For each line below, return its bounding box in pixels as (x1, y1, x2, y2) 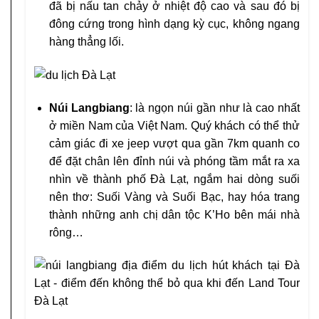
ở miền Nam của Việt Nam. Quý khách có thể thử (48, 120, 300, 132)
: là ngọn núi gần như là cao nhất (129, 102, 300, 115)
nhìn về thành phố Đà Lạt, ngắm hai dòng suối (48, 173, 300, 186)
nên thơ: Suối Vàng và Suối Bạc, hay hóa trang (48, 191, 300, 204)
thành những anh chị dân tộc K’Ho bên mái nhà (48, 209, 300, 221)
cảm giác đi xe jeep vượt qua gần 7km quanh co (48, 137, 300, 150)
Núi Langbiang (48, 102, 130, 115)
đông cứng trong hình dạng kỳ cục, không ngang (48, 18, 300, 31)
